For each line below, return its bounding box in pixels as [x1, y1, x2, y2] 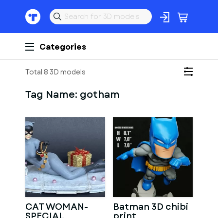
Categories [39, 41, 86, 53]
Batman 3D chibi [113, 200, 188, 213]
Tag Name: [25, 88, 80, 102]
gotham [80, 88, 120, 102]
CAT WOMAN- [25, 200, 88, 213]
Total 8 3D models [25, 67, 86, 77]
